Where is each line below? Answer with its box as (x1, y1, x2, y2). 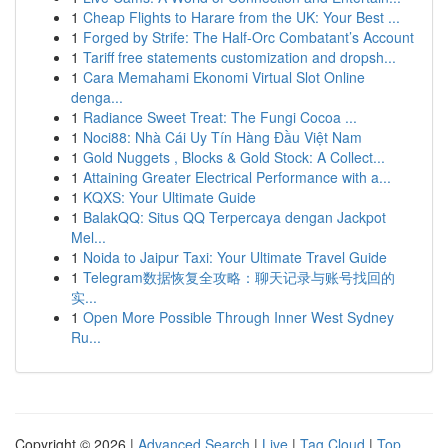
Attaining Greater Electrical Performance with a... (83, 167, 391, 187)
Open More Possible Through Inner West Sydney (83, 307, 394, 327)
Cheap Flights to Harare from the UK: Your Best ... (83, 7, 400, 27)
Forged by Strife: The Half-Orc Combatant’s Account (83, 27, 414, 47)
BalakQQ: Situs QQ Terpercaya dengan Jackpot (83, 207, 386, 227)
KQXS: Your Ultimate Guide (83, 187, 256, 207)
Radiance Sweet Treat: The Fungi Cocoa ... (83, 107, 357, 127)
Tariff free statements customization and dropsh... (83, 47, 396, 67)
